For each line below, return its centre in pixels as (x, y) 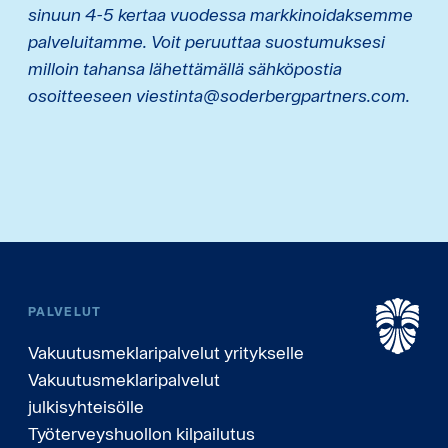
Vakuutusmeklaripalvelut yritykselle (166, 352)
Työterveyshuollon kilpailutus (141, 433)
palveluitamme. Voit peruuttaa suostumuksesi (206, 41)
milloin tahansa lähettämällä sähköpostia (185, 68)
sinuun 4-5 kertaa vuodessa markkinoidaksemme (220, 14)
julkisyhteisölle (86, 406)
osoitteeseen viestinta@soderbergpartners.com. (219, 95)
